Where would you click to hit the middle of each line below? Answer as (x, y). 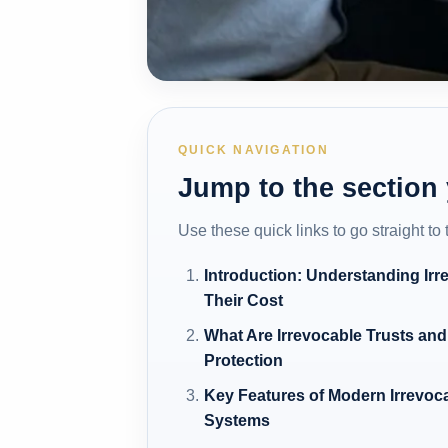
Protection (244, 360)
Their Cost (244, 300)
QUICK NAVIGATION (253, 149)
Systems (237, 420)
